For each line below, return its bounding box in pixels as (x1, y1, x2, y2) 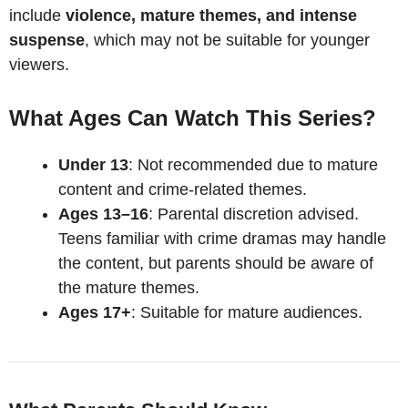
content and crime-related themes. (58, 179, 307, 199)
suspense (9, 30, 85, 49)
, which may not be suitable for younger (85, 30, 370, 49)
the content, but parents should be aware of (58, 253, 373, 272)
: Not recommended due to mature (128, 155, 378, 174)
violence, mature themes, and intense (66, 5, 357, 25)
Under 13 (58, 155, 128, 174)
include (9, 5, 66, 25)
